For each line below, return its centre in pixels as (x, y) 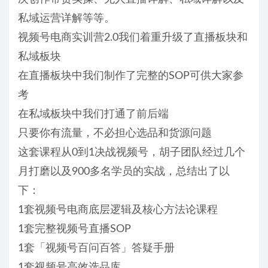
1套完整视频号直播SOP (74, 229)
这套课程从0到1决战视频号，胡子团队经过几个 (132, 153)
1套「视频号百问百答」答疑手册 (96, 249)
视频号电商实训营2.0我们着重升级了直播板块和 (133, 38)
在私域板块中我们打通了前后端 (93, 115)
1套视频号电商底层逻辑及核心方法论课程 (118, 210)
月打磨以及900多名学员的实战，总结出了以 (124, 172)
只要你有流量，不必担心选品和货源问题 (115, 134)
